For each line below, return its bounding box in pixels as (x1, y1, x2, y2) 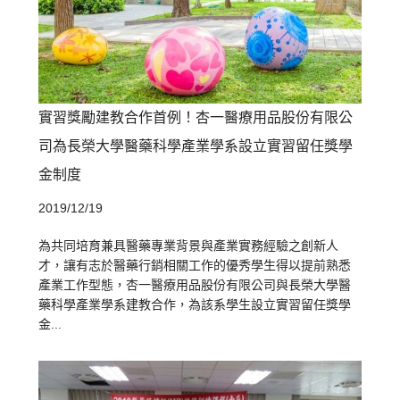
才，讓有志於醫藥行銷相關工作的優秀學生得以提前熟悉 (38, 258, 352, 273)
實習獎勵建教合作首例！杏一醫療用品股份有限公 (38, 110, 354, 126)
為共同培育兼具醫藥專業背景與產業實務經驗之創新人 (38, 238, 339, 254)
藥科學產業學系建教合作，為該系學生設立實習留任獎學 (38, 297, 352, 312)
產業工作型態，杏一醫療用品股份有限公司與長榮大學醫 (38, 278, 352, 293)
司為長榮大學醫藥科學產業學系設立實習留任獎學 (38, 138, 354, 154)
